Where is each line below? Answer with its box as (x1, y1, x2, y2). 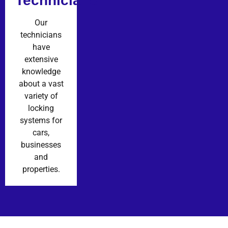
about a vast (18, 78, 64, 89)
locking (28, 103, 54, 113)
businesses (21, 139, 62, 150)
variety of (24, 91, 58, 101)
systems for (20, 115, 63, 125)
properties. (22, 164, 60, 174)
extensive (24, 54, 58, 64)
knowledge (21, 66, 61, 76)
